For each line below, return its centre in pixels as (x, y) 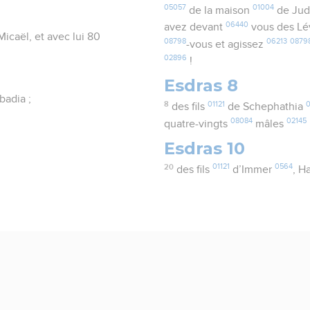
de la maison (220, 11)
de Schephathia (265, 107)
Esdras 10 (205, 148)
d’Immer (252, 170)
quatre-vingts (198, 124)
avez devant (195, 27)
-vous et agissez (227, 44)
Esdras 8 (201, 86)
